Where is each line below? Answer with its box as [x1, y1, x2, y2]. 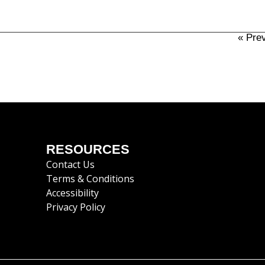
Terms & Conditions [46, 172, 134, 186]
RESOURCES [46, 142, 130, 157]
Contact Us [46, 158, 95, 172]
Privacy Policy [46, 201, 105, 214]
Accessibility [46, 186, 99, 200]
